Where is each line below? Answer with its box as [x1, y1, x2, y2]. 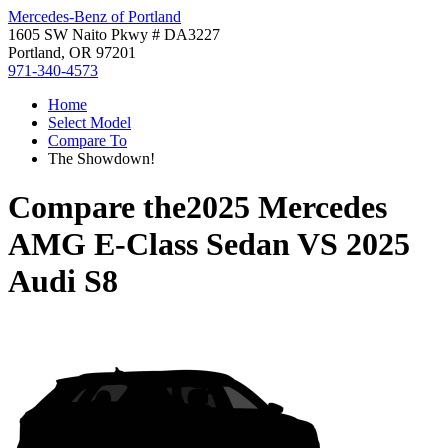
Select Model [48, 114, 131, 131]
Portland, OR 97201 [8, 44, 136, 61]
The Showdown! [48, 150, 155, 167]
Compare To [48, 132, 127, 149]
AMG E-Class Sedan [8, 226, 290, 263]
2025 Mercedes [186, 189, 387, 226]
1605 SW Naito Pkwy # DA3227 [8, 26, 220, 43]
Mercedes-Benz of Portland [8, 8, 181, 25]
